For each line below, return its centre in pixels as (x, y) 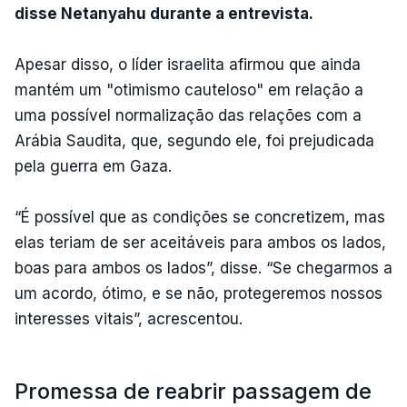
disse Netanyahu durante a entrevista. (164, 13)
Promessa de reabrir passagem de (193, 391)
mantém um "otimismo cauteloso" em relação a (189, 89)
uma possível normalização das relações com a (188, 115)
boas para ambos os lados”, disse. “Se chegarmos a (203, 268)
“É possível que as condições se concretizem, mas (200, 217)
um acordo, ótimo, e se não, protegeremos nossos (199, 293)
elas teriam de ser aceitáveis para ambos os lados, (200, 242)
